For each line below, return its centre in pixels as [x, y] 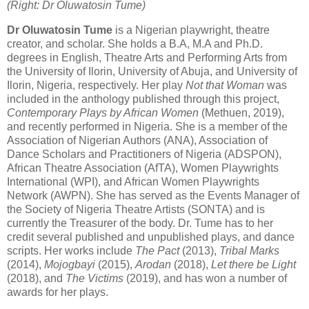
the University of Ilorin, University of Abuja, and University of [152, 72]
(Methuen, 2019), [241, 113]
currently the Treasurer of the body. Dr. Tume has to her [140, 223]
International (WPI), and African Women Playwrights [133, 182]
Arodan [153, 265]
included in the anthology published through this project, [143, 99]
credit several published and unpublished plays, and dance [151, 237]
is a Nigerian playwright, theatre [192, 30]
